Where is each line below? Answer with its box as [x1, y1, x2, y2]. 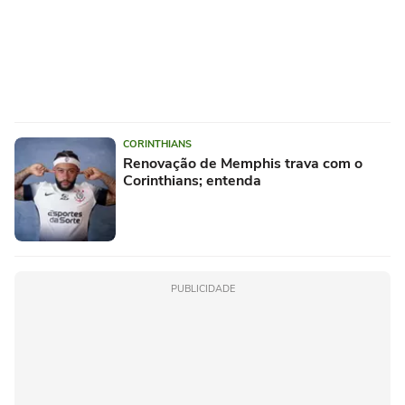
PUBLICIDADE [170, 281, 235, 296]
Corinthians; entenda [123, 170, 261, 191]
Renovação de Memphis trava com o [123, 153, 363, 174]
